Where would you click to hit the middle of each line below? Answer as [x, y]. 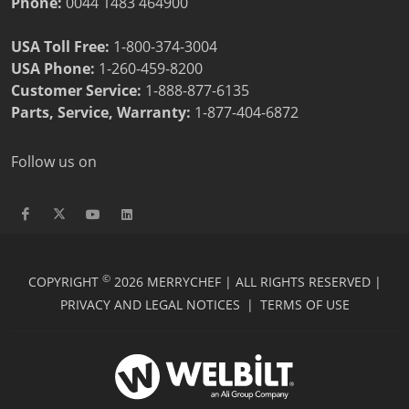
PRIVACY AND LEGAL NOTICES [150, 304]
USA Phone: [53, 68]
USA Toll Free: [62, 46]
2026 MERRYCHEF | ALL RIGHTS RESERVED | [246, 281]
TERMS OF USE [304, 304]
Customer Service [74, 90]
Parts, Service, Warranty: [101, 112]
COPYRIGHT [65, 281]
